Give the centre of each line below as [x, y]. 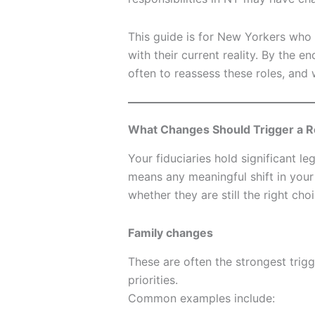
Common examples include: [201, 298]
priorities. [153, 279]
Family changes [171, 232]
